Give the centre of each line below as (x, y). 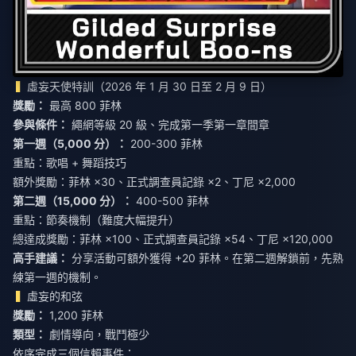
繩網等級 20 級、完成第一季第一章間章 (169, 125)
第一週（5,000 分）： (70, 144)
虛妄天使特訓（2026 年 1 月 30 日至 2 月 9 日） (150, 87)
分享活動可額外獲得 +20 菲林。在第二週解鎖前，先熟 (206, 258)
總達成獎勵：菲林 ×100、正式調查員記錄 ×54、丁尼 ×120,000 (173, 239)
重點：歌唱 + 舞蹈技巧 (70, 163)
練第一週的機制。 (57, 277)
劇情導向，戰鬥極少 (98, 335)
